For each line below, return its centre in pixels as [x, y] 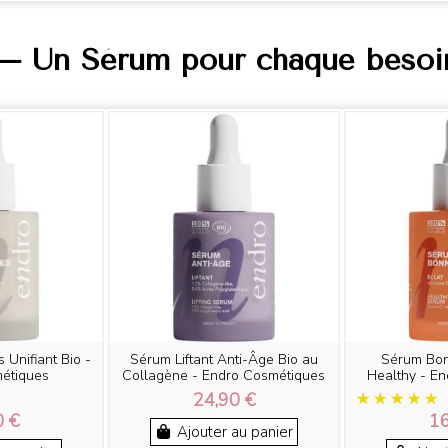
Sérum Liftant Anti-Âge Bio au [223, 359]
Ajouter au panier [235, 431]
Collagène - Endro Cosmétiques [224, 375]
